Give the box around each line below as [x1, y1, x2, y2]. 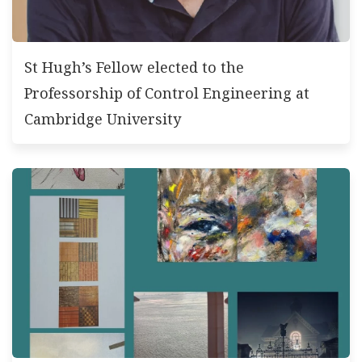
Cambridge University [24, 109, 181, 129]
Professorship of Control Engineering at [24, 83, 309, 103]
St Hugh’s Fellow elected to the [24, 57, 244, 78]
